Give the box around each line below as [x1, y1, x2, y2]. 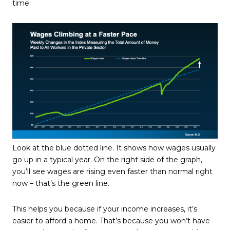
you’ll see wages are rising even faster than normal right [12, 166, 213, 176]
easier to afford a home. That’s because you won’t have [12, 216, 210, 225]
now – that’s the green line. [12, 178, 109, 188]
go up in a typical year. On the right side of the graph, [12, 155, 202, 164]
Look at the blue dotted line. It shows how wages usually [12, 143, 216, 152]
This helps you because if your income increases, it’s [12, 204, 197, 214]
